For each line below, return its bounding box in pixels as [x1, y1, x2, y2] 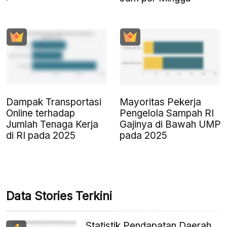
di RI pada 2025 [6, 129, 75, 141]
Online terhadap [6, 107, 75, 119]
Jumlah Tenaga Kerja [6, 118, 98, 130]
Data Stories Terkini [6, 188, 112, 203]
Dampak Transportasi [6, 96, 101, 108]
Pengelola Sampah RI [120, 107, 214, 119]
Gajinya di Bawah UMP [120, 118, 221, 130]
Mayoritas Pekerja [120, 96, 201, 108]
